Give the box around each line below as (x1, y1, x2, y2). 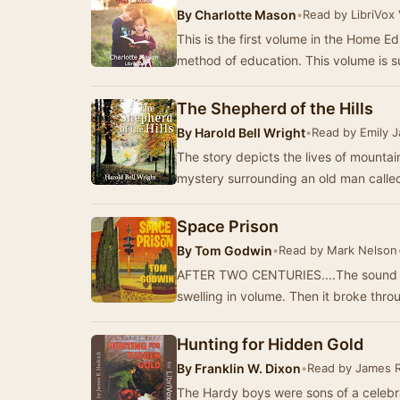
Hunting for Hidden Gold (177, 335, 363, 354)
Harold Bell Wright (192, 125, 305, 140)
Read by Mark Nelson (279, 243, 397, 257)
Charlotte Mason (192, 7, 296, 22)
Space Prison (177, 217, 279, 236)
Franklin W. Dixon (192, 361, 301, 376)
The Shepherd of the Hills (177, 99, 373, 118)
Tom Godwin (192, 243, 272, 258)
